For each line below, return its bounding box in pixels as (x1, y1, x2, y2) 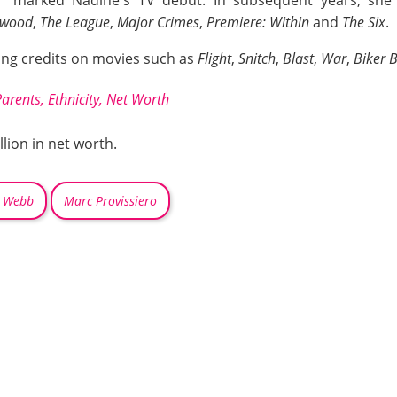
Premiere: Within (206, 12, 309, 32)
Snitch (238, 48, 276, 68)
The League (40, 12, 110, 32)
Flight (198, 48, 231, 68)
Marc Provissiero (64, 192, 157, 210)
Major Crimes (117, 12, 199, 32)
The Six (342, 12, 385, 32)
